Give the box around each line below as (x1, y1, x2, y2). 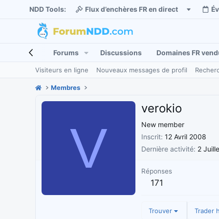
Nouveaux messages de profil (96, 66, 187, 74)
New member (141, 120, 184, 129)
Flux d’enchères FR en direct (85, 5, 178, 13)
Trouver (149, 207, 172, 215)
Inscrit (141, 132, 161, 141)
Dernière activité (141, 145, 194, 153)
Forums (53, 48, 79, 57)
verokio (141, 101, 182, 116)
